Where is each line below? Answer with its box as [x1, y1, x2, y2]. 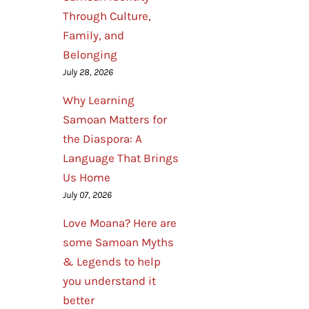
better [63, 293, 94, 307]
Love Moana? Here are [63, 216, 177, 230]
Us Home [63, 170, 110, 184]
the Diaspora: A [63, 132, 142, 146]
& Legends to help [63, 255, 161, 268]
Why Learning [63, 93, 134, 107]
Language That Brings [63, 151, 179, 165]
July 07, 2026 [63, 190, 112, 200]
